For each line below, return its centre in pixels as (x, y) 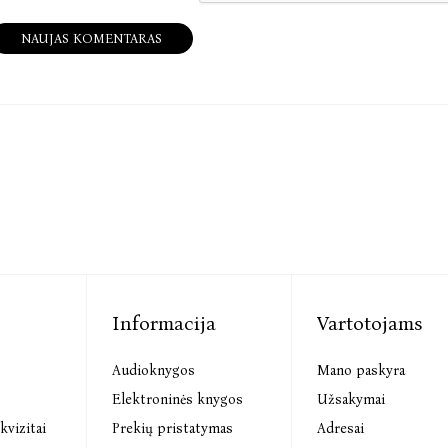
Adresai (341, 428)
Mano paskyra (361, 370)
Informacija (164, 323)
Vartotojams (370, 323)
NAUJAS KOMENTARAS (91, 39)
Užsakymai (351, 399)
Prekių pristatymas (173, 428)
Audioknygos (154, 370)
